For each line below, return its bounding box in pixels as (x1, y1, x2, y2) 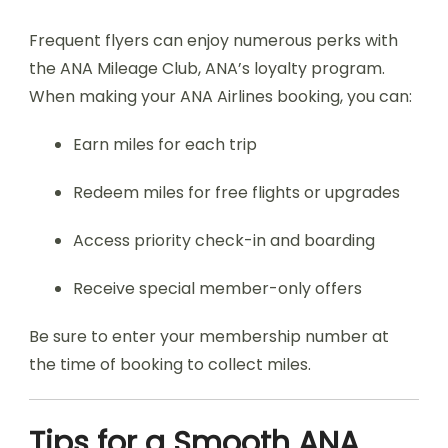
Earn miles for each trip (73, 133, 257, 156)
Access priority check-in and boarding (73, 229, 375, 252)
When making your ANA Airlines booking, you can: (29, 85, 412, 108)
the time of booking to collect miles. (29, 353, 311, 376)
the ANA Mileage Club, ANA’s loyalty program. (29, 57, 385, 80)
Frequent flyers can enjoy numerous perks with (29, 29, 398, 52)
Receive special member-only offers (73, 277, 362, 300)
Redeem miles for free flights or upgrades (73, 181, 400, 204)
